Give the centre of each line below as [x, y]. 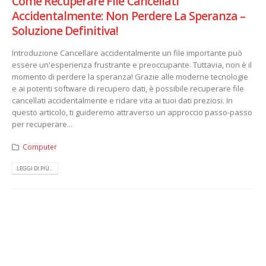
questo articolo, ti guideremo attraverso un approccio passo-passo [132, 112]
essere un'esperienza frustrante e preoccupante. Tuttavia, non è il [132, 64]
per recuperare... [42, 124]
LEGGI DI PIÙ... [35, 169]
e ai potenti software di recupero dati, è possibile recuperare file [128, 88]
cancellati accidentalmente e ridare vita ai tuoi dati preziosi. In [122, 100]
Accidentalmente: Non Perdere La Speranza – [129, 15]
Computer [39, 147]
